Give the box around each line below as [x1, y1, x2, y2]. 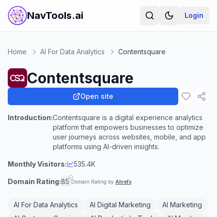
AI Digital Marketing [90, 201, 151, 209]
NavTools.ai [27, 10, 83, 21]
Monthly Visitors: [8, 160, 67, 168]
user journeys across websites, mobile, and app [53, 133, 206, 141]
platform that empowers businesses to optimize [53, 123, 203, 131]
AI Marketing [162, 201, 202, 209]
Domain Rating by [71, 179, 115, 185]
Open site [80, 92, 113, 100]
